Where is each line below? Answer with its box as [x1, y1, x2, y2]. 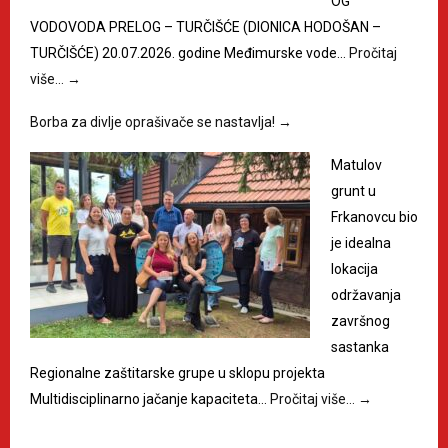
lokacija [331, 260, 378, 277]
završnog [331, 312, 390, 329]
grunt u [331, 182, 376, 199]
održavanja [331, 286, 401, 303]
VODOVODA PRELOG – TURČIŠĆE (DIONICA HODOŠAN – [30, 18, 381, 35]
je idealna [331, 234, 391, 251]
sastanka [331, 338, 389, 355]
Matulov [331, 156, 382, 173]
